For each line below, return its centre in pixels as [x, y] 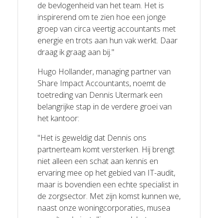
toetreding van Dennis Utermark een [100, 95]
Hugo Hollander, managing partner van [104, 71]
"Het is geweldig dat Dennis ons [92, 137]
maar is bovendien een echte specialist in [108, 184]
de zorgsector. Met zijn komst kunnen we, [109, 196]
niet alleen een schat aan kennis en [98, 161]
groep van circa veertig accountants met [106, 28]
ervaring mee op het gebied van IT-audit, [106, 173]
